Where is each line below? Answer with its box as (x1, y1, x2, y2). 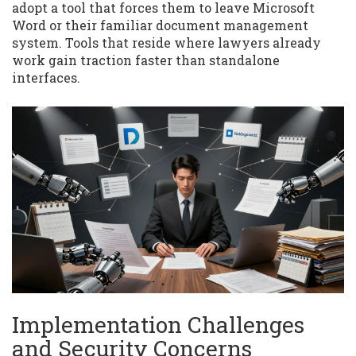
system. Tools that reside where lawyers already (12, 34, 321, 52)
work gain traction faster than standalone (12, 52, 280, 69)
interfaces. (12, 69, 80, 87)
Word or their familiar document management (12, 17, 308, 34)
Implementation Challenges (12, 310, 304, 340)
